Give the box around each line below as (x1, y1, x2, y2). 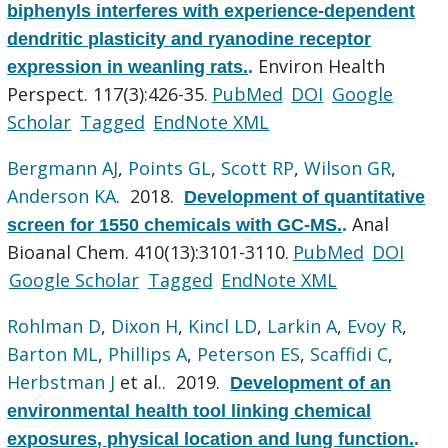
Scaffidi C (310, 341, 389, 366)
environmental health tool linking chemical (7, 400, 372, 421)
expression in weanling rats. (7, 56, 249, 77)
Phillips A (108, 341, 188, 366)
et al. (115, 369, 163, 394)
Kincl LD (188, 313, 258, 338)
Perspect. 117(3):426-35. (7, 81, 209, 106)
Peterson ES (197, 341, 301, 366)
